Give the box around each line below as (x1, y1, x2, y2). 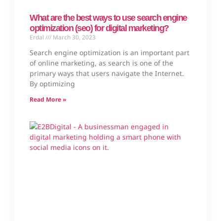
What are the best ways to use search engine (30, 13, 187, 23)
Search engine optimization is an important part (30, 48, 189, 58)
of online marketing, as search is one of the (30, 58, 173, 68)
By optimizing (30, 79, 75, 89)
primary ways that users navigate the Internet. (30, 69, 184, 78)
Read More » (30, 95, 66, 104)
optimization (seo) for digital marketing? (30, 23, 169, 34)
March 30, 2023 (51, 33, 96, 42)
